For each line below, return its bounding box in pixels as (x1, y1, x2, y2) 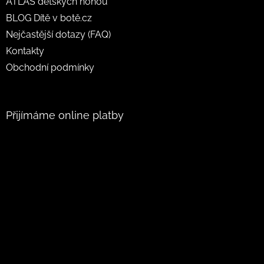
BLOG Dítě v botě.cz (6, 12, 92, 24)
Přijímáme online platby (6, 108, 124, 121)
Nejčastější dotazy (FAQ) (6, 28, 111, 40)
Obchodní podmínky (6, 61, 94, 73)
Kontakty (6, 45, 44, 57)
